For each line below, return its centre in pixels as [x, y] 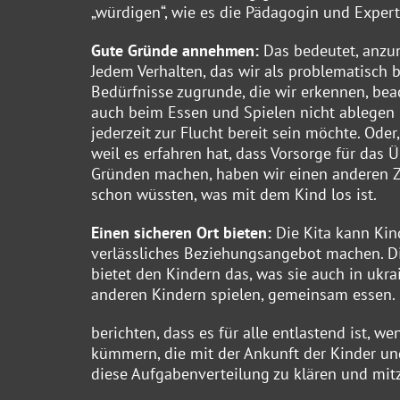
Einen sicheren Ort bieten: [183, 232]
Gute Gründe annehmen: [177, 50]
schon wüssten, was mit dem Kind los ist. [234, 194]
